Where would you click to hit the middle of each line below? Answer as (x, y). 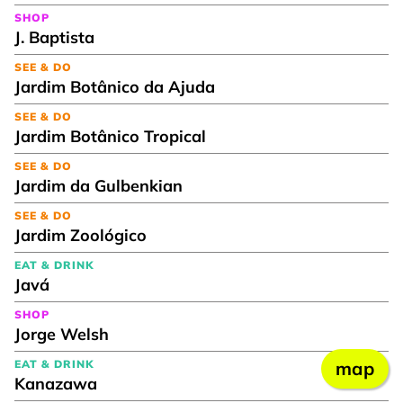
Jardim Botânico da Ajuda (115, 86)
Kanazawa (56, 383)
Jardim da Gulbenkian (99, 185)
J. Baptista (54, 37)
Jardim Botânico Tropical (110, 136)
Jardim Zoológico (81, 235)
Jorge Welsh (62, 334)
